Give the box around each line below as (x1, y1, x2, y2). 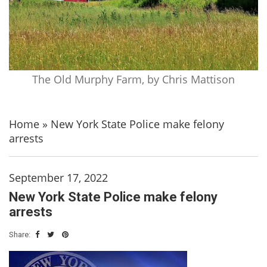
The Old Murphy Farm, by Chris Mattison (32, 72, 235, 86)
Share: (9, 229, 32, 239)
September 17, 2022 (9, 170, 108, 185)
